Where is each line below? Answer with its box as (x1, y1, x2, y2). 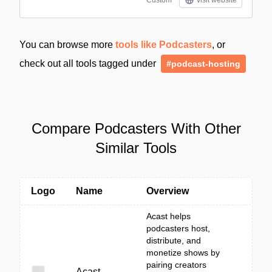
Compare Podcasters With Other (31, 120, 241, 137)
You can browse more (19, 39, 115, 50)
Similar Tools (95, 140, 177, 156)
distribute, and (146, 236, 201, 245)
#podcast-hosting (166, 59, 240, 69)
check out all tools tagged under (19, 58, 158, 69)
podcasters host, (146, 223, 210, 233)
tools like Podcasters (115, 39, 212, 50)
